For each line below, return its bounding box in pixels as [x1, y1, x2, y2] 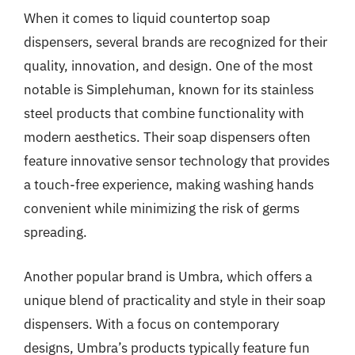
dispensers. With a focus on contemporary [24, 315, 279, 333]
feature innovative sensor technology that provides [24, 152, 330, 170]
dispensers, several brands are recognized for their [24, 33, 327, 51]
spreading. [24, 223, 87, 241]
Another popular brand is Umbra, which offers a [24, 267, 312, 285]
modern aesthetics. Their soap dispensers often [24, 128, 311, 146]
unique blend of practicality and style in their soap [24, 291, 326, 309]
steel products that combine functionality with [24, 105, 304, 122]
